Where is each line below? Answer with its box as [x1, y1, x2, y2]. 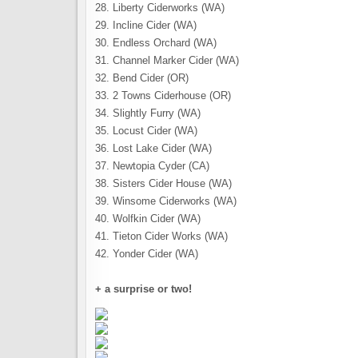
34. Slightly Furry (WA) [95, 107, 201, 120]
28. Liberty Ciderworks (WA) [95, 2, 225, 14]
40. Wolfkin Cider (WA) [95, 213, 201, 225]
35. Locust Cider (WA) [95, 125, 197, 137]
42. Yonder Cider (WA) [95, 248, 198, 261]
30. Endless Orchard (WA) [95, 37, 217, 50]
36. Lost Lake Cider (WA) [95, 142, 212, 155]
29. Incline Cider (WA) [95, 19, 197, 32]
